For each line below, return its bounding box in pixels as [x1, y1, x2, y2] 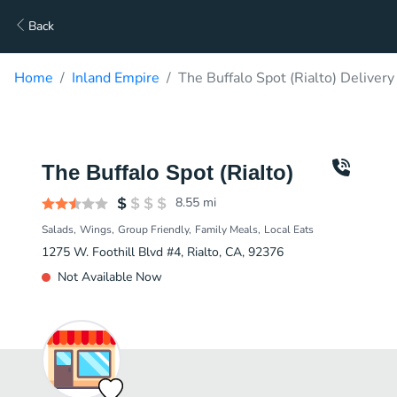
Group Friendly [118, 222, 189, 237]
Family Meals [195, 222, 258, 237]
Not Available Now [58, 269, 162, 285]
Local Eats [264, 222, 314, 237]
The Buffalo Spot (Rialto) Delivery [178, 68, 394, 88]
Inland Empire [72, 68, 160, 88]
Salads [42, 222, 74, 237]
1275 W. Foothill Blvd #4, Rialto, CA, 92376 [42, 244, 284, 261]
